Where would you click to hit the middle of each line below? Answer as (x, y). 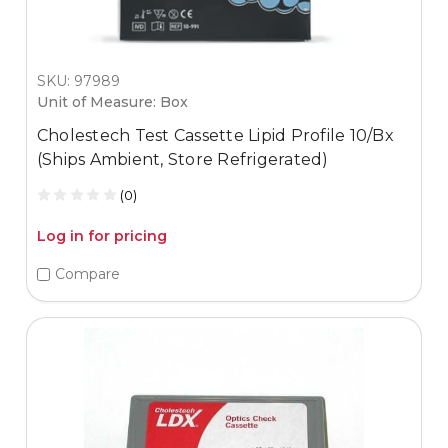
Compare (87, 274)
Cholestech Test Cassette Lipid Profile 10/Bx (215, 135)
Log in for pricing (101, 235)
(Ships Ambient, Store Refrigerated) (182, 159)
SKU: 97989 (78, 80)
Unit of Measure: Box (112, 101)
